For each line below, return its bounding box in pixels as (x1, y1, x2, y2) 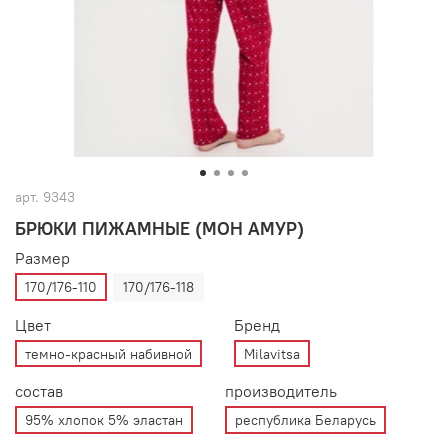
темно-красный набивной (25, 344, 192, 363)
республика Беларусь (235, 411, 376, 430)
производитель (225, 381, 337, 402)
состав (15, 381, 63, 402)
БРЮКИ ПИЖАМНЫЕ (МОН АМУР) (15, 217, 304, 241)
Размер (15, 248, 70, 269)
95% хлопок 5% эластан (25, 411, 183, 430)
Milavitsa (244, 344, 300, 363)
